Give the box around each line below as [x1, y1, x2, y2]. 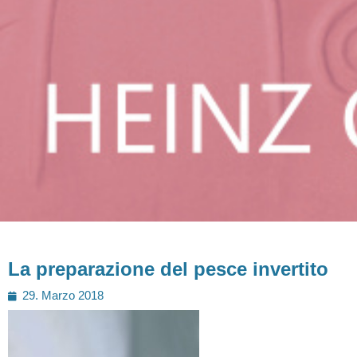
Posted [7, 286, 52, 303]
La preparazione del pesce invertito [8, 258, 328, 280]
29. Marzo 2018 [22, 289, 104, 303]
